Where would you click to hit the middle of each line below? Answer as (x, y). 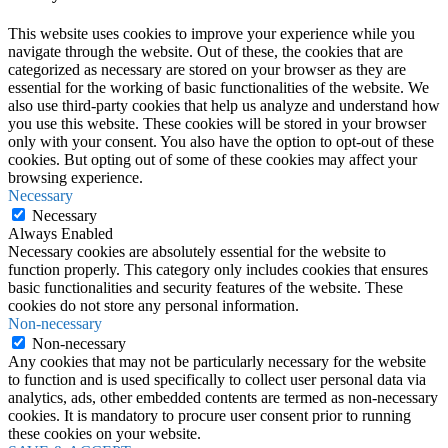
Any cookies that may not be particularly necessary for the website (217, 362)
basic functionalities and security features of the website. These (205, 288)
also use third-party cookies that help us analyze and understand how (224, 106)
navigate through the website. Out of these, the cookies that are (205, 52)
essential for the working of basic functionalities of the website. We (218, 88)
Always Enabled (60, 234)
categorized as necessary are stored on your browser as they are (207, 70)
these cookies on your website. (104, 434)
